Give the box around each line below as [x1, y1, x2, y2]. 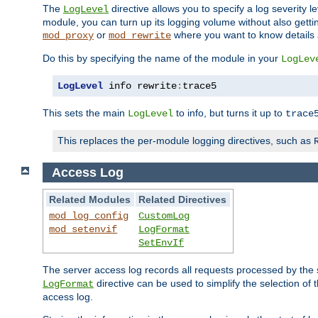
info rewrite [103, 79, 177, 92]
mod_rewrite [109, 29, 171, 41]
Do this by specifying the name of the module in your [43, 52, 281, 64]
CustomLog [138, 210, 190, 222]
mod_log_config [49, 210, 129, 222]
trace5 [182, 79, 216, 92]
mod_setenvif [49, 224, 118, 236]
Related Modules [49, 194, 131, 206]
